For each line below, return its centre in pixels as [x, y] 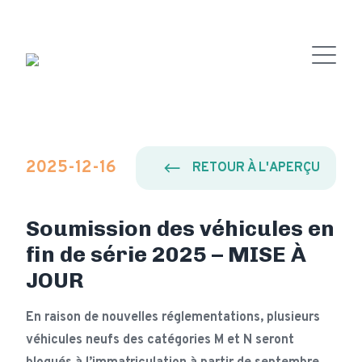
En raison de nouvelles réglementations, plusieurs [173, 318]
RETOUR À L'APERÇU [256, 168]
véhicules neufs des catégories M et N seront [160, 340]
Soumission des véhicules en [180, 228]
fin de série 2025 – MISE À [166, 254]
